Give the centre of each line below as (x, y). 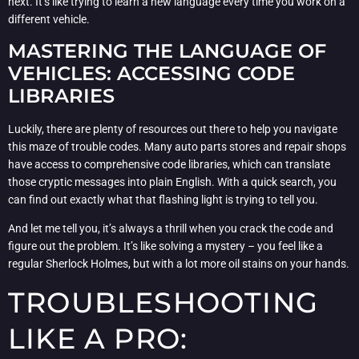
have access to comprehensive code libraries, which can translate (169, 164)
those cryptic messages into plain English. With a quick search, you (172, 182)
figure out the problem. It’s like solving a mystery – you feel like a (165, 246)
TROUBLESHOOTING (163, 302)
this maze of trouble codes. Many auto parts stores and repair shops (177, 146)
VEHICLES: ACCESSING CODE (151, 73)
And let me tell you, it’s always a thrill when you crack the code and (171, 229)
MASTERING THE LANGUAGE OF (167, 50)
